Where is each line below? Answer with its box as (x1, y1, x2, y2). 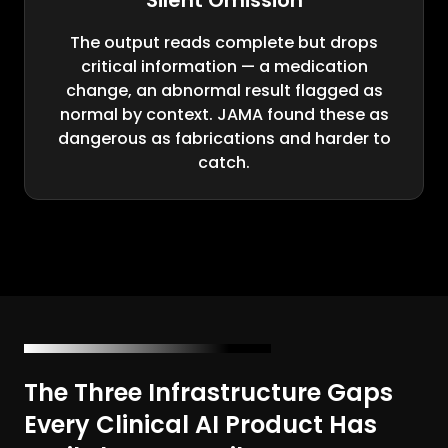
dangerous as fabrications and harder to (57, 127, 391, 151)
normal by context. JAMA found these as (59, 103, 389, 127)
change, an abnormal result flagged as (65, 79, 383, 103)
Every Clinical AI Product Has (24, 408, 377, 442)
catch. (198, 151, 250, 175)
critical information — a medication (80, 55, 368, 79)
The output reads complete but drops (70, 31, 378, 55)
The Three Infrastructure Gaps (24, 376, 393, 410)
